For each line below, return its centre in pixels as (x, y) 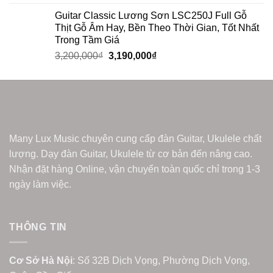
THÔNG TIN (38, 227)
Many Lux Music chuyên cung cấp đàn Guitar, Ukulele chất (135, 139)
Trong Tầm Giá (87, 40)
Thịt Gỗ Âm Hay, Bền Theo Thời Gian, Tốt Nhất (157, 28)
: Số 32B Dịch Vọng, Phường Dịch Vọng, (161, 260)
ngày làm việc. (40, 185)
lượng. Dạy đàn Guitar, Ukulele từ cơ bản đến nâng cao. (131, 154)
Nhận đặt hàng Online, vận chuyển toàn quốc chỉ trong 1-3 (135, 169)
